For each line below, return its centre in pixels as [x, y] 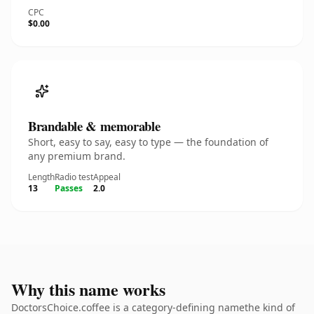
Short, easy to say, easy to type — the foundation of [148, 142]
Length [41, 177]
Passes [69, 188]
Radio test [74, 177]
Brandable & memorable [94, 126]
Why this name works [88, 289]
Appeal [107, 177]
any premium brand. [77, 156]
